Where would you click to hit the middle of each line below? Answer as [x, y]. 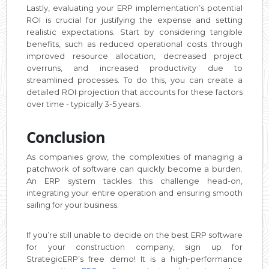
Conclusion [66, 137]
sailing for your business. [73, 204]
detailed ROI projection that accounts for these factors [134, 92]
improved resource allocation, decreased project [134, 56]
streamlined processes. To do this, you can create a [134, 80]
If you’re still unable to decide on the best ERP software [134, 234]
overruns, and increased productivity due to [134, 68]
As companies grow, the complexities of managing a [134, 156]
